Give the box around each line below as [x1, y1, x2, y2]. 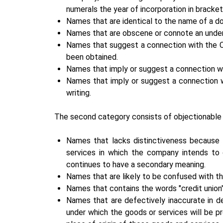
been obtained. [66, 52, 118, 62]
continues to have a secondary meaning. [66, 159, 206, 169]
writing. [66, 88, 91, 98]
